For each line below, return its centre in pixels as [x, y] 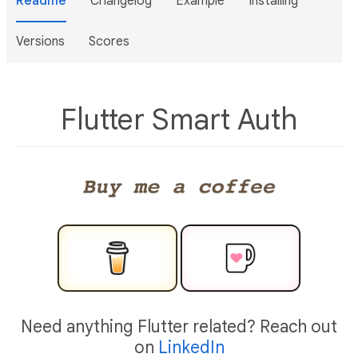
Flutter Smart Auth [179, 119]
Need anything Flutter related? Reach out [179, 326]
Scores [109, 42]
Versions [40, 42]
